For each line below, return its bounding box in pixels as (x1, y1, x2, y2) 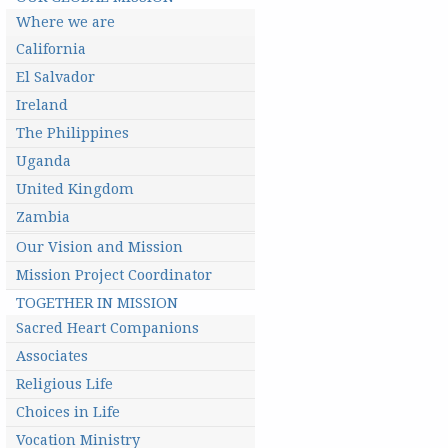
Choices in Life (16, 404, 121, 421)
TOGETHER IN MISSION (16, 295, 179, 312)
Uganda (16, 153, 72, 170)
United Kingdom (16, 181, 135, 198)
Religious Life (16, 376, 114, 393)
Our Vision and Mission (16, 239, 184, 256)
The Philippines (16, 125, 130, 142)
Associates (16, 348, 89, 365)
